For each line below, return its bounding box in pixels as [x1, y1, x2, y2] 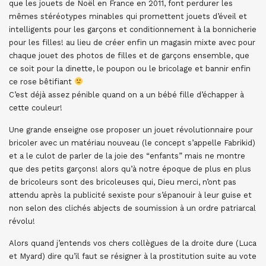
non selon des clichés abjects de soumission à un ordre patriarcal [9, 204, 256, 213]
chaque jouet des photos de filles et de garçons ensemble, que [9, 51, 249, 60]
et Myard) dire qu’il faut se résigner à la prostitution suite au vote [9, 252, 256, 261]
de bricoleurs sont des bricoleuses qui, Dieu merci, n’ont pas [9, 178, 236, 186]
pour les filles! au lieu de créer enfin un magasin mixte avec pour [9, 38, 255, 47]
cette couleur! [9, 103, 62, 112]
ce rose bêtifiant [9, 77, 74, 86]
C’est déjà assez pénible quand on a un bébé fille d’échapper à [9, 90, 244, 99]
